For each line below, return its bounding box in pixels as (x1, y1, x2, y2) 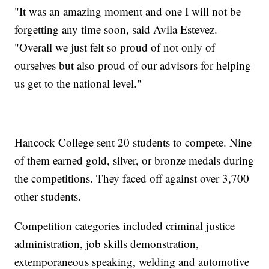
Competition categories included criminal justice (14, 218, 235, 234)
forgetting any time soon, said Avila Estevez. (14, 22, 218, 37)
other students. (14, 189, 82, 204)
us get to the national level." (14, 76, 142, 91)
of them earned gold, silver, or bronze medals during (14, 153, 255, 168)
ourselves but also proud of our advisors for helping (14, 58, 252, 73)
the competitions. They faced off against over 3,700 (14, 171, 250, 186)
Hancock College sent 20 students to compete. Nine (14, 134, 252, 150)
